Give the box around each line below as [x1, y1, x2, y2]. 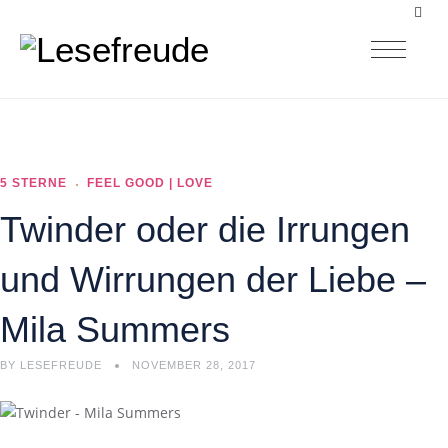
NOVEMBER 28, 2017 [132, 359, 256, 371]
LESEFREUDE [16, 359, 106, 371]
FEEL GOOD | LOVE [87, 176, 213, 190]
